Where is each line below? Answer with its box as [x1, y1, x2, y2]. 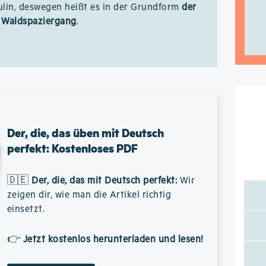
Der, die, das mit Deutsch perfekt [31, 175, 175, 186]
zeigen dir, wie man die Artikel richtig [7, 189, 172, 201]
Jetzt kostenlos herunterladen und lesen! [23, 234, 204, 245]
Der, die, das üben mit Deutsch [7, 125, 164, 141]
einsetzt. [7, 204, 45, 215]
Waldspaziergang [1, 16, 77, 27]
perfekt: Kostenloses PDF [7, 140, 138, 156]
